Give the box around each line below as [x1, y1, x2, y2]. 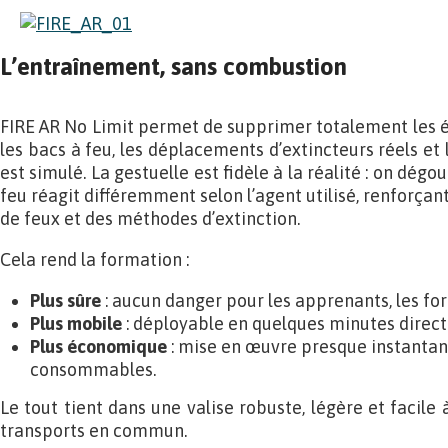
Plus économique [30, 336, 167, 357]
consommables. [30, 359, 156, 380]
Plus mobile [30, 313, 122, 334]
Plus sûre [30, 290, 101, 311]
